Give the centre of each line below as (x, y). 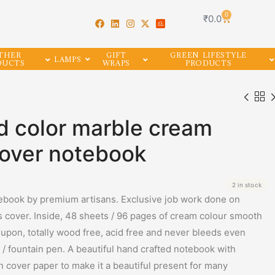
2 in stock (247, 185)
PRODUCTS (208, 63)
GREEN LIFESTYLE (208, 55)
